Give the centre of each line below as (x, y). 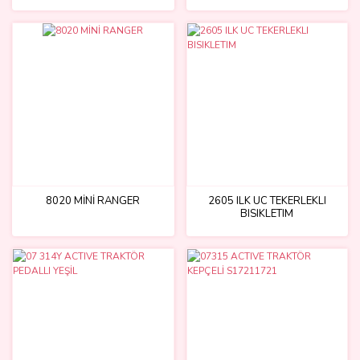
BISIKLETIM (267, 213)
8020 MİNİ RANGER (93, 200)
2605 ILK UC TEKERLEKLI (267, 200)
